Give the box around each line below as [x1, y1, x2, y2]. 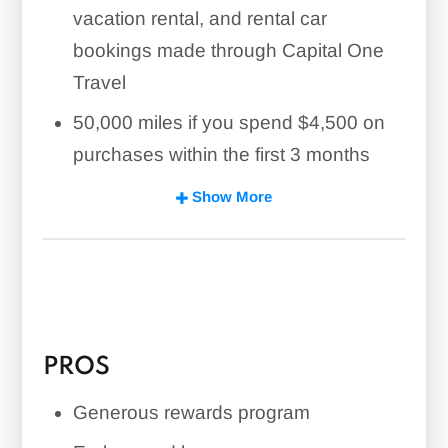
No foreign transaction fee [72, 223, 294, 245]
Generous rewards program [72, 401, 310, 423]
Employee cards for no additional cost [72, 263, 396, 285]
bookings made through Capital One [72, 39, 384, 61]
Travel [72, 71, 126, 93]
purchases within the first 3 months [72, 143, 370, 165]
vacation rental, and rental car [72, 7, 327, 29]
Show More [192, 188, 273, 206]
